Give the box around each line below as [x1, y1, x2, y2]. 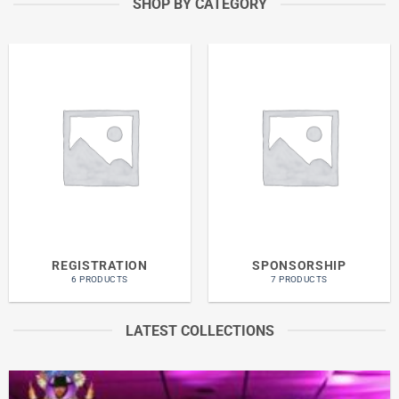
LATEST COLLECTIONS [125, 322, 274, 339]
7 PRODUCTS [271, 274, 328, 285]
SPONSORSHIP [252, 257, 346, 273]
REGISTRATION [52, 257, 148, 273]
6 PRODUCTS [71, 274, 128, 285]
